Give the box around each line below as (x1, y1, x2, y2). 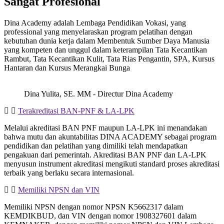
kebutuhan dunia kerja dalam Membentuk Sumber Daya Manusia (4, 36, 209, 45)
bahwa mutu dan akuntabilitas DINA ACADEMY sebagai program (4, 132, 216, 141)
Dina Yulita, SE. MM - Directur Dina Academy (24, 89, 173, 98)
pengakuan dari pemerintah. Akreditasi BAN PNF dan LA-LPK (4, 150, 206, 159)
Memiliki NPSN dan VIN (18, 185, 99, 194)
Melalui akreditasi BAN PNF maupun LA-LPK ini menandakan (4, 123, 207, 132)
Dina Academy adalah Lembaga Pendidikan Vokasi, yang (4, 18, 186, 27)
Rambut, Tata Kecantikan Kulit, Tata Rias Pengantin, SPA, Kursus (4, 54, 214, 63)
